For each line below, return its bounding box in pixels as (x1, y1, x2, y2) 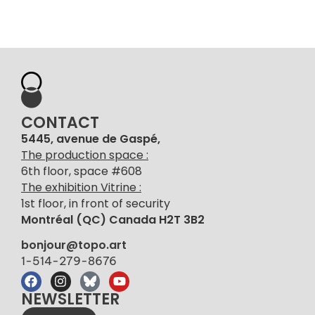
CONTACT (21, 112, 99, 134)
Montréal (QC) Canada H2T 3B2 (21, 212, 205, 228)
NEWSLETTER (21, 288, 120, 311)
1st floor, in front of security (21, 195, 170, 212)
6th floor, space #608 (21, 163, 142, 179)
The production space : (21, 147, 148, 163)
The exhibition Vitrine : (21, 179, 141, 195)
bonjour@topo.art (21, 237, 127, 253)
